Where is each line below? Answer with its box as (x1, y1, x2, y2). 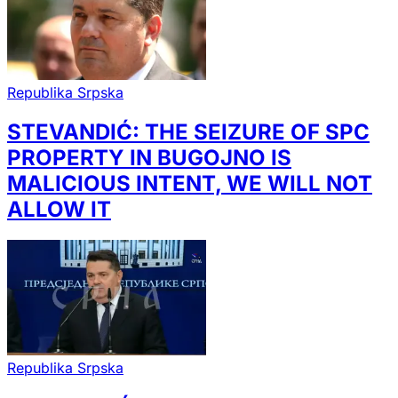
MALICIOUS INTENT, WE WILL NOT (7, 170, 372, 196)
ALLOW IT (7, 195, 111, 222)
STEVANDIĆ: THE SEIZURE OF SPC (7, 118, 370, 145)
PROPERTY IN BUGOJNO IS (7, 144, 291, 171)
